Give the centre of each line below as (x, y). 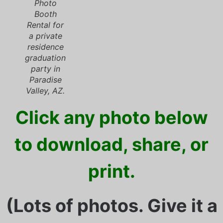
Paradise (45, 80)
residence (45, 47)
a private (45, 36)
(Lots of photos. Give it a (111, 205)
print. (111, 171)
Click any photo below (111, 118)
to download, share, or (111, 145)
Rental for (45, 25)
